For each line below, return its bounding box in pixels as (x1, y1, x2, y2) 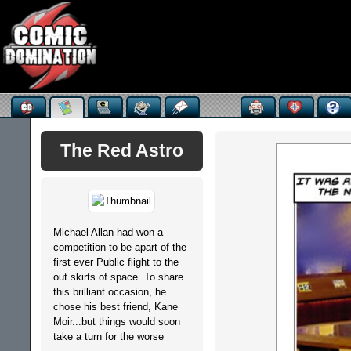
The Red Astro (60, 140, 183, 161)
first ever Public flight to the (52, 256, 179, 268)
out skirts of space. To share (52, 271, 183, 283)
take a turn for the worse (52, 331, 164, 342)
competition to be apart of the (52, 241, 186, 253)
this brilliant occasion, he (52, 286, 166, 298)
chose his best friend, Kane (52, 301, 178, 313)
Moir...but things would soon (52, 316, 180, 327)
